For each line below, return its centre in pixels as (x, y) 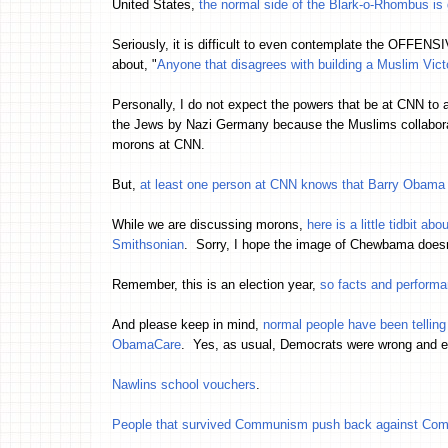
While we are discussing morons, (209, 224)
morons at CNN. (158, 144)
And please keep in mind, (187, 324)
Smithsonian (148, 244)
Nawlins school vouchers (184, 384)
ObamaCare (146, 344)
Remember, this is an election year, (216, 284)
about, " (134, 64)
